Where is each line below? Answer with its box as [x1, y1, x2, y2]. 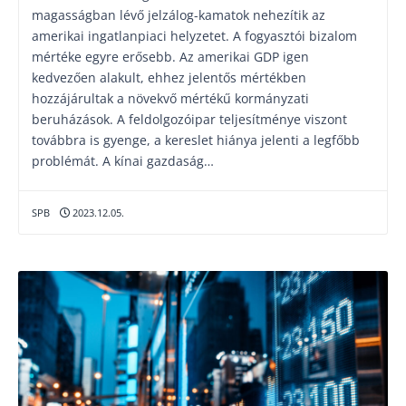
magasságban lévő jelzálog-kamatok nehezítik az [32, 6, 325, 24]
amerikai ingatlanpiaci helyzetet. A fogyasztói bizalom [32, 27, 357, 44]
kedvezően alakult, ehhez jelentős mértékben [32, 69, 306, 86]
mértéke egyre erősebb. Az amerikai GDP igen [32, 48, 309, 65]
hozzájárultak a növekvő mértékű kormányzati [32, 90, 309, 107]
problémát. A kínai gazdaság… [32, 152, 214, 169]
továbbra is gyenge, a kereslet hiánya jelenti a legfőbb [32, 131, 360, 149]
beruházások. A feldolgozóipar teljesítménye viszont [32, 111, 347, 128]
